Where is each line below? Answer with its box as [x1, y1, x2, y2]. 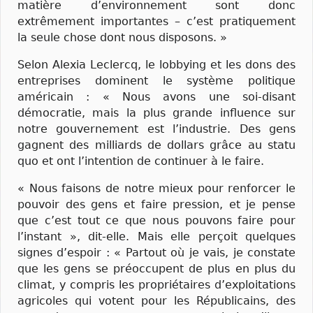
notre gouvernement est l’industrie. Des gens [17, 122, 296, 136]
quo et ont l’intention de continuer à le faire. [17, 154, 264, 168]
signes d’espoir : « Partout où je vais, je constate [17, 246, 296, 260]
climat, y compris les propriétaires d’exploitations [17, 278, 296, 292]
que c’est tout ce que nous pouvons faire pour [17, 214, 296, 228]
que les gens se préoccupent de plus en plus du [17, 262, 296, 276]
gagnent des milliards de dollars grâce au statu [17, 138, 296, 152]
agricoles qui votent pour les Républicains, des [17, 294, 296, 308]
